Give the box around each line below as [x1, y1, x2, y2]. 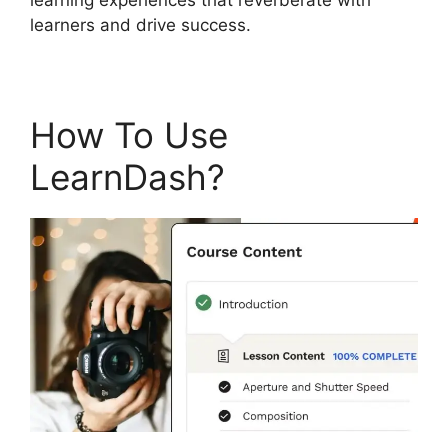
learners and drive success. [30, 14, 251, 35]
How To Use [30, 113, 228, 156]
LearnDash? [30, 155, 225, 198]
